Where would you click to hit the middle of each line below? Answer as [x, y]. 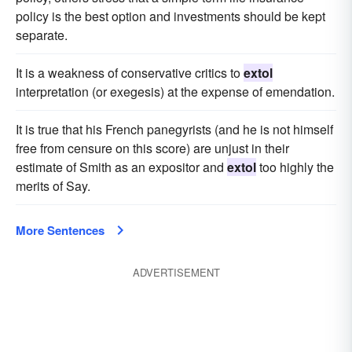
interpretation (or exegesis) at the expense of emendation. [175, 92]
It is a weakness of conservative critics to [130, 73]
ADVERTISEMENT [176, 272]
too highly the [295, 167]
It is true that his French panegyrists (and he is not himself [174, 129]
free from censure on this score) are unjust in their [152, 148]
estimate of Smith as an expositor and [121, 167]
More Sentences [60, 230]
